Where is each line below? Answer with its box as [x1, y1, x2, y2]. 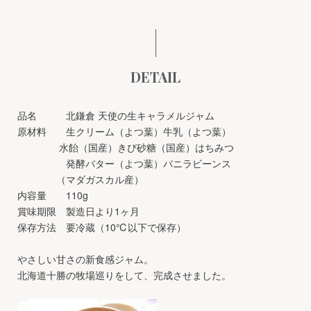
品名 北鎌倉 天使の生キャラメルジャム [17, 108, 215, 122]
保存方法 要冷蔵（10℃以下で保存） [17, 220, 218, 234]
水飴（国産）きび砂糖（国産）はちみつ [17, 140, 234, 154]
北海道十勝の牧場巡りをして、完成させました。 [17, 268, 231, 282]
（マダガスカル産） [17, 172, 144, 186]
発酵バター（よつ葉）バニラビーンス [17, 156, 231, 170]
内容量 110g [17, 188, 108, 202]
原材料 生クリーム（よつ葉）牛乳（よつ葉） [17, 124, 231, 138]
